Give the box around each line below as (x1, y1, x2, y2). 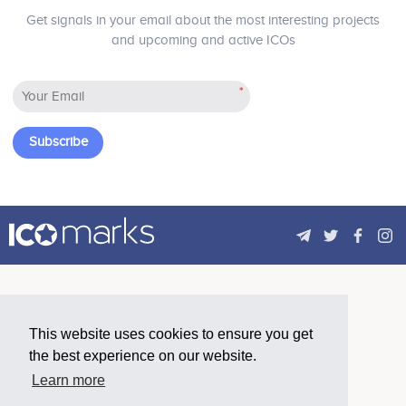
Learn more (32, 372, 106, 389)
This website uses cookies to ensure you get (29, 326, 313, 343)
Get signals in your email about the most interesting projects (26, 13, 380, 29)
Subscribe (28, 134, 88, 150)
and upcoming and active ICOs (111, 33, 295, 49)
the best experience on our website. (29, 348, 256, 364)
